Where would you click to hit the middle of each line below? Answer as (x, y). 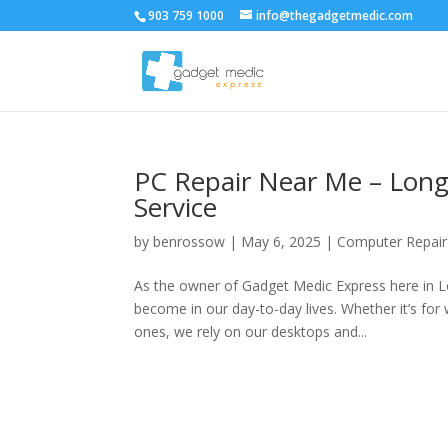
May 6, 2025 (281, 241)
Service (176, 207)
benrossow (189, 241)
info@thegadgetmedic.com (335, 15)
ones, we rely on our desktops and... (251, 331)
